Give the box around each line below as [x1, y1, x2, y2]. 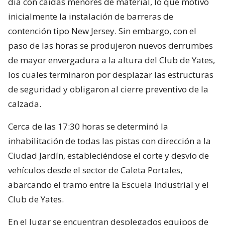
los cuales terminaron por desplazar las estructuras [8, 68, 213, 80]
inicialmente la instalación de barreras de [8, 10, 173, 22]
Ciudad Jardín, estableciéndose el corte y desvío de [8, 149, 209, 161]
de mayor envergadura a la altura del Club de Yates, [8, 54, 215, 66]
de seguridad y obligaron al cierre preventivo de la [8, 83, 208, 95]
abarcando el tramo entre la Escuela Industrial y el [8, 178, 209, 190]
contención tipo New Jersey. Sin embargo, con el [8, 25, 196, 37]
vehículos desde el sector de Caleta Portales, [8, 164, 182, 176]
